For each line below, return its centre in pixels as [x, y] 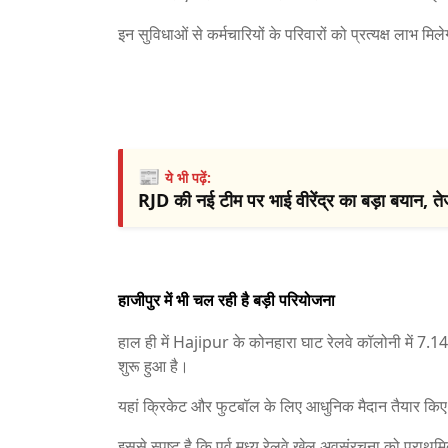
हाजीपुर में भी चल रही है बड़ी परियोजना [226, 300]
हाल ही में [145, 342]
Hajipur [201, 342]
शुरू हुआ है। [153, 366]
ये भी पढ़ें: [188, 177]
